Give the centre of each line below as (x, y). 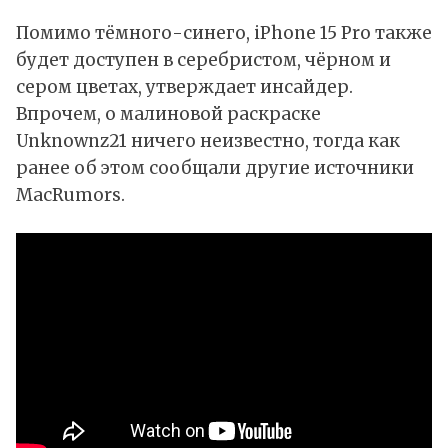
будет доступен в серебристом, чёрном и (203, 59)
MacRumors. (70, 194)
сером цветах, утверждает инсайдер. (184, 86)
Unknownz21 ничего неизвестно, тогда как (208, 140)
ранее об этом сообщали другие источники (215, 167)
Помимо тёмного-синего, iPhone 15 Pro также (224, 32)
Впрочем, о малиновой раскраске (168, 113)
